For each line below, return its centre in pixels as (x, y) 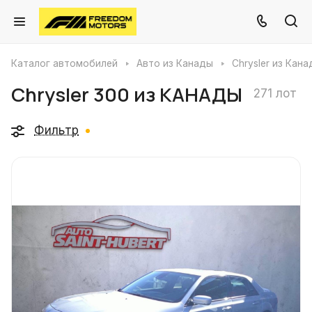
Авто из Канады (175, 63)
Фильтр (56, 130)
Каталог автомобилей (64, 63)
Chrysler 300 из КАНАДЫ (127, 94)
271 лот (275, 93)
